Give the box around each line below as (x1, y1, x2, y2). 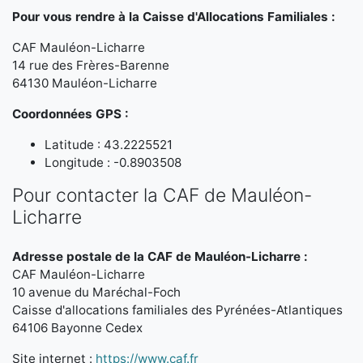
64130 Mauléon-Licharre (12, 75, 157, 91)
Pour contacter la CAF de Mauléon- (12, 184, 312, 207)
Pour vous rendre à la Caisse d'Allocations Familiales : (12, 9, 335, 24)
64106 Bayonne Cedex (12, 320, 143, 335)
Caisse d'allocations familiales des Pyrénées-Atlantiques (12, 302, 343, 318)
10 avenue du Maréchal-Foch (12, 284, 181, 300)
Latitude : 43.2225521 (45, 137, 173, 152)
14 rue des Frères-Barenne (12, 58, 169, 73)
